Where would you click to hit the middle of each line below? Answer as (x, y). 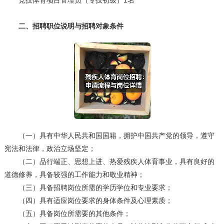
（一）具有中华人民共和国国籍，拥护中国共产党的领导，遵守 (109, 136)
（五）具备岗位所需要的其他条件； (67, 214)
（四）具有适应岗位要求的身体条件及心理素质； (88, 201)
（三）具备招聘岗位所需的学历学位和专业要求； (88, 188)
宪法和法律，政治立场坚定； (50, 149)
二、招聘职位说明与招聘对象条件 (64, 26)
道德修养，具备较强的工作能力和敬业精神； (74, 175)
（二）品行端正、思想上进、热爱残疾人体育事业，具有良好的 (109, 162)
